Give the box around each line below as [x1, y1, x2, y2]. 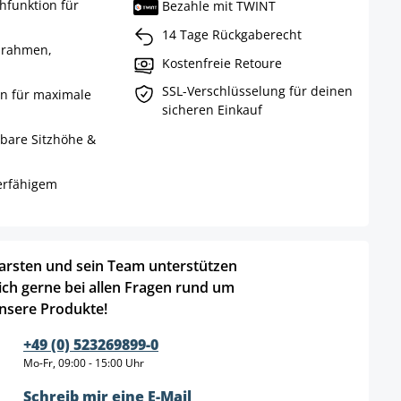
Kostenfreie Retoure [161, 55, 282, 73]
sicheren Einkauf [161, 100, 262, 118]
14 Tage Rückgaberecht [161, 26, 302, 44]
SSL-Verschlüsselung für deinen [161, 81, 353, 99]
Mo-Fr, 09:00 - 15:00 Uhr [23, 354, 144, 371]
